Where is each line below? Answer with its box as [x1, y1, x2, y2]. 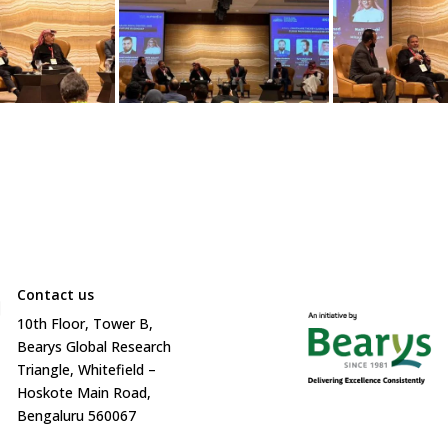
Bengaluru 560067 [17, 405, 137, 425]
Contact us [17, 284, 95, 304]
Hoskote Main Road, [17, 382, 152, 402]
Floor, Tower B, [51, 313, 154, 333]
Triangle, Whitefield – [17, 359, 157, 379]
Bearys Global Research [17, 336, 172, 356]
